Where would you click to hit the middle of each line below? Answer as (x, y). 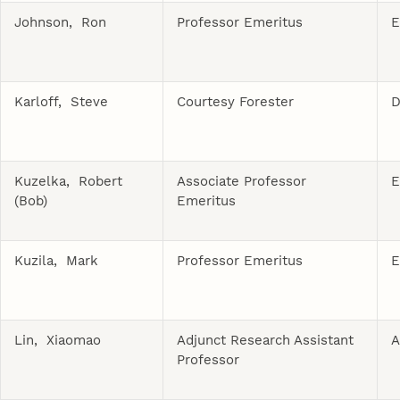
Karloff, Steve (62, 101)
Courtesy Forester (236, 101)
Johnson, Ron (61, 22)
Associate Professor (242, 181)
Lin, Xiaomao (58, 340)
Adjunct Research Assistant (266, 340)
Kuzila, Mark (57, 260)
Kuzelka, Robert (69, 181)
